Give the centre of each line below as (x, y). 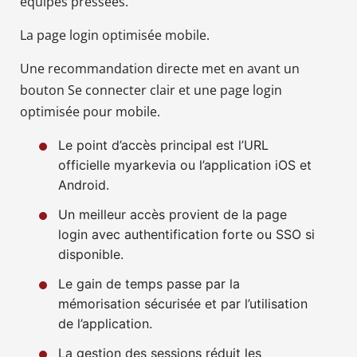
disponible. (91, 254)
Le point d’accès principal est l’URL (163, 145)
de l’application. (105, 323)
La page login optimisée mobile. (115, 35)
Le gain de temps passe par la (149, 283)
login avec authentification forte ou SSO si (186, 234)
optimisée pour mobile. (90, 111)
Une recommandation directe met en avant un (160, 68)
